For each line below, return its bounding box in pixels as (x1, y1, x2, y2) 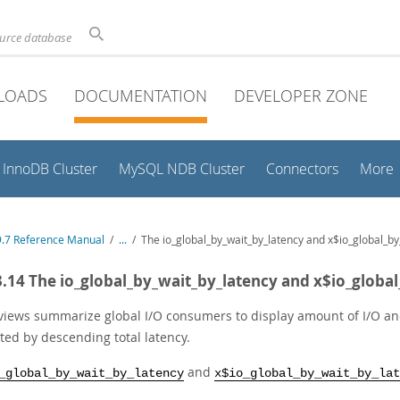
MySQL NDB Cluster (119, 160, 245, 179)
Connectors (266, 160, 338, 179)
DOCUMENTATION (74, 85, 207, 106)
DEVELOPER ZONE (234, 85, 368, 106)
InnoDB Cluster (3, 160, 97, 179)
